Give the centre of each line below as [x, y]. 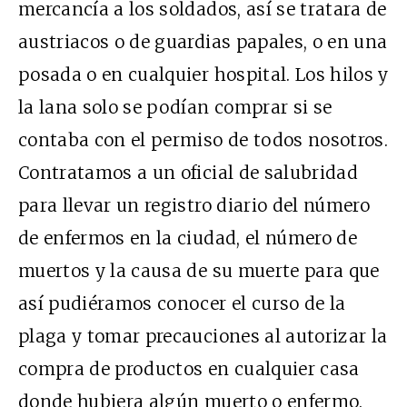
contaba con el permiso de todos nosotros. [203, 139]
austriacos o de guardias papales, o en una [203, 41]
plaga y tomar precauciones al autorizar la [203, 336]
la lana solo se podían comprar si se [175, 107]
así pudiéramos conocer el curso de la [182, 303]
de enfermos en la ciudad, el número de [188, 238]
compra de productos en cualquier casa [189, 368]
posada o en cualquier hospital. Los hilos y [203, 74]
